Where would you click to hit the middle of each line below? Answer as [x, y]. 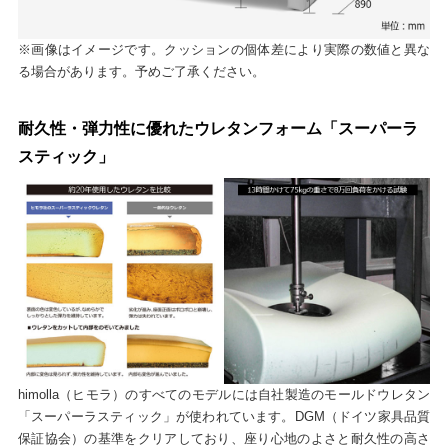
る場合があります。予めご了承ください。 [141, 72]
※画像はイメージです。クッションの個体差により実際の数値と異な [224, 50]
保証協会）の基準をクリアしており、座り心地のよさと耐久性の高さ [224, 438]
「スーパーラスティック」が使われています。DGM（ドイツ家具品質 [224, 416]
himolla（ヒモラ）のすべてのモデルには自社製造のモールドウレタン [224, 394]
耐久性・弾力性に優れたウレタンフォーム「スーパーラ [217, 129]
